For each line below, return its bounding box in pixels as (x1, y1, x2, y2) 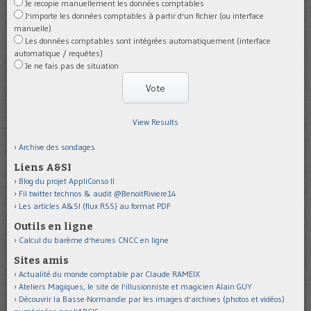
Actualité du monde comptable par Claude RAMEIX (19, 269, 200, 280)
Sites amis (14, 255, 69, 267)
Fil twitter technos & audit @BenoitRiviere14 (19, 188, 176, 199)
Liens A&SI (14, 162, 72, 174)
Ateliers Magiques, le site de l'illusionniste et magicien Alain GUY (19, 281, 252, 292)
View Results (133, 117, 178, 128)
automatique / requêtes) (14, 47, 103, 58)
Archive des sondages (19, 142, 95, 153)
